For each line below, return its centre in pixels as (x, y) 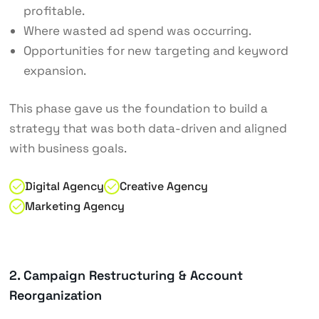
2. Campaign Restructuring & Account (126, 276)
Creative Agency (163, 187)
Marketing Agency (74, 206)
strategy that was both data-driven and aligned (148, 129)
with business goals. (68, 148)
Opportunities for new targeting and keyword (156, 50)
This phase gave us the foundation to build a (138, 109)
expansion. (54, 70)
